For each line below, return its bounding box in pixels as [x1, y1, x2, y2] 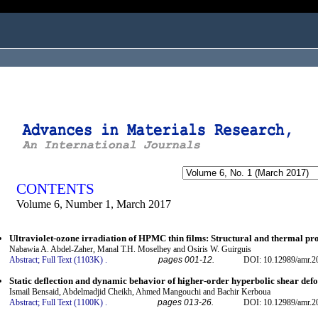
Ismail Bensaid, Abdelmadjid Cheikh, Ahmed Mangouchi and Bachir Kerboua [9, 286, 270, 297]
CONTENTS [16, 180, 94, 197]
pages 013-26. [158, 297, 214, 307]
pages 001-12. [158, 255, 214, 265]
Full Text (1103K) [42, 255, 103, 265]
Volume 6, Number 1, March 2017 [16, 198, 171, 210]
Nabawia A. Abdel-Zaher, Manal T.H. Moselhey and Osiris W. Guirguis [9, 244, 251, 255]
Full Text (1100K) [42, 297, 103, 307]
